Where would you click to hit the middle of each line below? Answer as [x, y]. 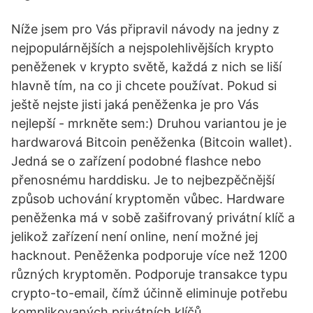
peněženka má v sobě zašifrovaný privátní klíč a [153, 218]
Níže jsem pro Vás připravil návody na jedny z [145, 29]
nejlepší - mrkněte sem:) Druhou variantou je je [149, 123]
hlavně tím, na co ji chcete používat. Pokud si [144, 86]
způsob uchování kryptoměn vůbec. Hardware [148, 199]
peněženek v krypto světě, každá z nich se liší [146, 67]
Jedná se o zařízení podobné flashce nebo [136, 161]
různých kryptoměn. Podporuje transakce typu [149, 274]
